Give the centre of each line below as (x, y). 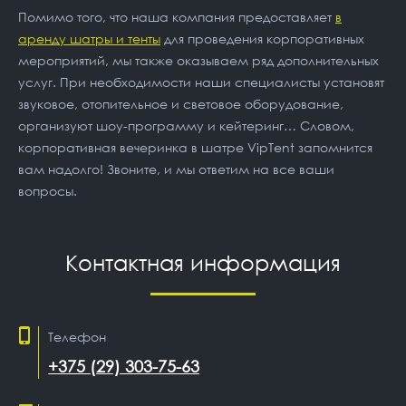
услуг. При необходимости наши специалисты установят (201, 82)
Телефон (77, 337)
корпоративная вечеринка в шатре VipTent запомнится (195, 147)
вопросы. (48, 191)
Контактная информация (203, 262)
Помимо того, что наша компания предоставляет (177, 17)
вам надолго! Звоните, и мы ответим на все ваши (176, 169)
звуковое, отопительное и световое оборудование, (181, 104)
